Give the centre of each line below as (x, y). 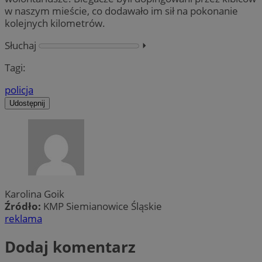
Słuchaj (20, 45)
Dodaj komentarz (70, 247)
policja (19, 90)
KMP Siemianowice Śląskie (103, 206)
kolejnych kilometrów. (55, 23)
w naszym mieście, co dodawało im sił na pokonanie (121, 11)
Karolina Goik (35, 194)
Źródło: (24, 206)
